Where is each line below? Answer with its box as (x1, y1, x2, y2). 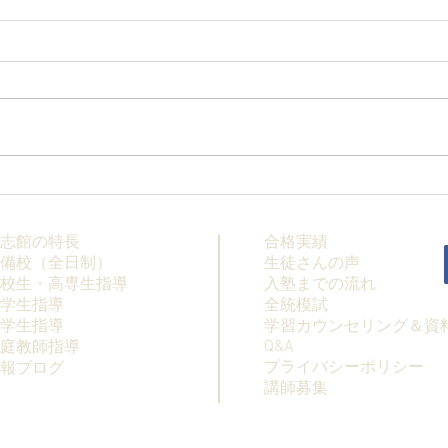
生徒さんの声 (264, 253, 360, 274)
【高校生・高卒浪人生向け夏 (83, 178, 318, 200)
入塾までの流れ (264, 274, 376, 295)
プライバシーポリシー (264, 357, 424, 378)
